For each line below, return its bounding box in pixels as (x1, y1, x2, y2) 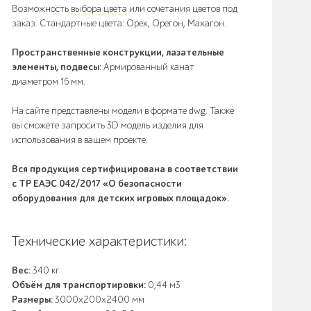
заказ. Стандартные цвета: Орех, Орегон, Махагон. (12, 17, 226, 29)
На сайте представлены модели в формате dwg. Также (12, 105, 234, 117)
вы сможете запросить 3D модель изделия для (12, 119, 203, 131)
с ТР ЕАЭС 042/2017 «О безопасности (12, 178, 182, 190)
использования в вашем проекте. (12, 134, 148, 146)
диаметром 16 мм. (12, 76, 85, 87)
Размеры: (12, 294, 53, 305)
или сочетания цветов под (127, 3, 237, 15)
